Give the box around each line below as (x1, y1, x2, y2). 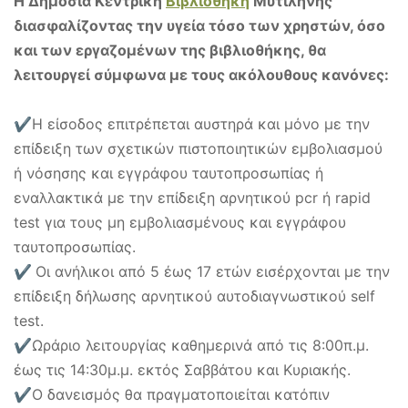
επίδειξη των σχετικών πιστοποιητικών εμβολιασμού (14, 139, 382, 158)
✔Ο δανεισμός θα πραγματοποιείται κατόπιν (14, 385, 330, 404)
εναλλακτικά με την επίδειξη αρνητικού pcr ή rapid (14, 189, 371, 208)
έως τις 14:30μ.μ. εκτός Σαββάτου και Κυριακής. (14, 361, 351, 380)
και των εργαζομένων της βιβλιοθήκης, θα (14, 41, 326, 60)
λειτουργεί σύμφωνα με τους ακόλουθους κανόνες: (14, 66, 389, 85)
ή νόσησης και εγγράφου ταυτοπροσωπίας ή (14, 164, 323, 183)
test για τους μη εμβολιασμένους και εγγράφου (14, 213, 346, 232)
